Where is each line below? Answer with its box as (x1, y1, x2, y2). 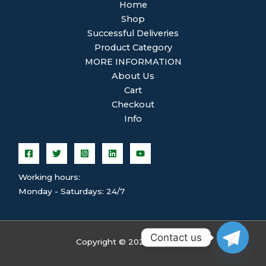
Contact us (150, 231, 202, 243)
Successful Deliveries (87, 27, 179, 39)
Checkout (112, 99, 154, 110)
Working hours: (18, 172, 81, 182)
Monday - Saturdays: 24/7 (18, 186, 125, 197)
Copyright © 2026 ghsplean (76, 237, 190, 246)
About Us (112, 70, 154, 81)
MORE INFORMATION (84, 56, 182, 67)
